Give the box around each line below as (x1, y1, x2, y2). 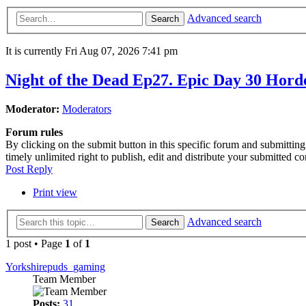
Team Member (33, 273, 96, 285)
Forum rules (5, 126, 63, 139)
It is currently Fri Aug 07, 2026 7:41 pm (5, 45, 178, 57)
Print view (33, 186, 77, 199)
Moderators (62, 103, 111, 115)
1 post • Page (5, 237, 65, 249)
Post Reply (5, 163, 53, 176)
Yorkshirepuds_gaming (5, 260, 105, 273)
